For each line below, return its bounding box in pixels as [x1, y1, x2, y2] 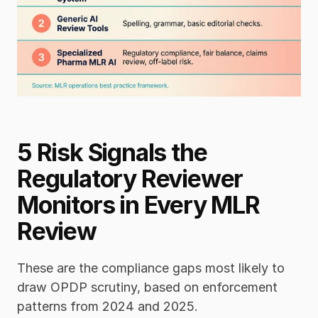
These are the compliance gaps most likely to [17, 261, 285, 276]
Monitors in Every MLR [17, 190, 260, 220]
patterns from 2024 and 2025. [17, 299, 198, 314]
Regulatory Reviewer [17, 164, 243, 194]
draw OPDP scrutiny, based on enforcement [17, 280, 278, 295]
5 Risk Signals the [17, 138, 207, 168]
